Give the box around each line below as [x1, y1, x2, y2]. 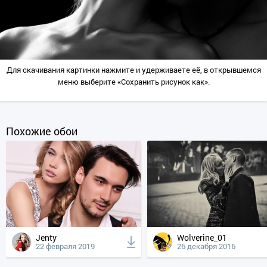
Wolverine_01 [184, 232, 228, 244]
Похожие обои [6, 124, 77, 139]
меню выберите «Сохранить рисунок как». [57, 76, 210, 88]
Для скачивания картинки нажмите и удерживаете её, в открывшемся [6, 64, 261, 76]
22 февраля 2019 [36, 241, 95, 252]
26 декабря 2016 [177, 241, 236, 252]
